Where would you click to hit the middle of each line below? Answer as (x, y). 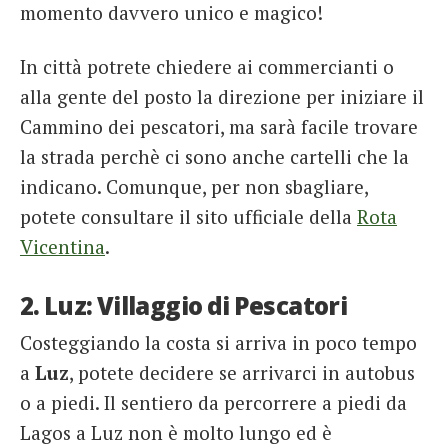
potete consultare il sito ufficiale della (188, 216)
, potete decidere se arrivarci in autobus (242, 373)
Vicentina (62, 246)
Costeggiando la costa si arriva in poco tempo (218, 343)
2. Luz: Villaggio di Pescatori (184, 305)
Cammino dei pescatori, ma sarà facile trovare (219, 126)
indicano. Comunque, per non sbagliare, (194, 186)
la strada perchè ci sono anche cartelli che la (214, 156)
